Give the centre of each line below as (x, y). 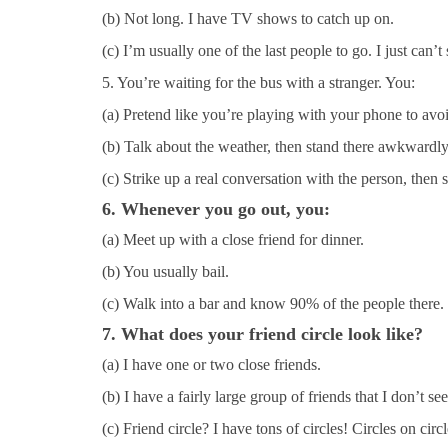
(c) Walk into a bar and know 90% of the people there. (273, 303)
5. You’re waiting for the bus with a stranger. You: (258, 82)
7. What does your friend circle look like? (262, 333)
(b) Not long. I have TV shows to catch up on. (248, 18)
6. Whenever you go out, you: (216, 208)
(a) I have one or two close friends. (211, 364)
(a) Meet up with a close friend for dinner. (233, 239)
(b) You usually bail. (165, 271)
